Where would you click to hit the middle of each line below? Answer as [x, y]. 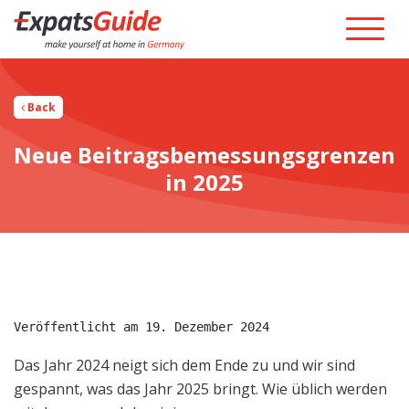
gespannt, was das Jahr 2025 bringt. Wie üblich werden [200, 389]
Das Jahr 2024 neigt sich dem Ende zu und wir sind [184, 365]
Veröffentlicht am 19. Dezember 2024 [142, 327]
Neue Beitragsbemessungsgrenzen [204, 155]
